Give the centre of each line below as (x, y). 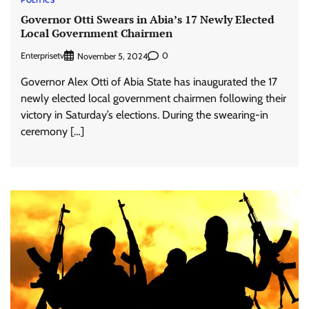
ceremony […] (52, 131)
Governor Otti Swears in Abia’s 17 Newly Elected (148, 20)
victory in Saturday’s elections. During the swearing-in (144, 114)
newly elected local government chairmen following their (153, 98)
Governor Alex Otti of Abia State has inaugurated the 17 (149, 81)
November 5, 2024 (112, 56)
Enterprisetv (42, 56)
